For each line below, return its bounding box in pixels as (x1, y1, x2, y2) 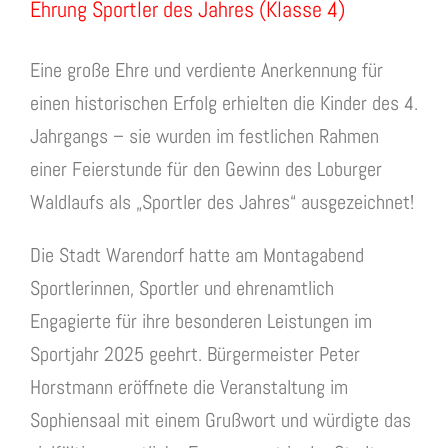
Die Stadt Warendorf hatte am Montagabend (30, 242, 364, 269)
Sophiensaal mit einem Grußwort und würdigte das (30, 407, 411, 434)
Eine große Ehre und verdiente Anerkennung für (30, 57, 383, 84)
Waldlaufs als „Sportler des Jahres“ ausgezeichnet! (30, 189, 414, 216)
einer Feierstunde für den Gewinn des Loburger (30, 156, 382, 183)
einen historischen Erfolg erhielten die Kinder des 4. (30, 90, 418, 117)
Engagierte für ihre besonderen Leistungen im (30, 308, 372, 335)
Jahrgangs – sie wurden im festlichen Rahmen (30, 123, 379, 150)
